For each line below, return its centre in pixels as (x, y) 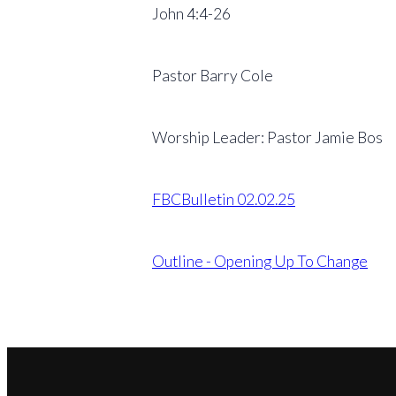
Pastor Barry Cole (213, 75)
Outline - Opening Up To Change (260, 261)
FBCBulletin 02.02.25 (224, 199)
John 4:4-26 (191, 13)
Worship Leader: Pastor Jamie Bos (267, 137)
